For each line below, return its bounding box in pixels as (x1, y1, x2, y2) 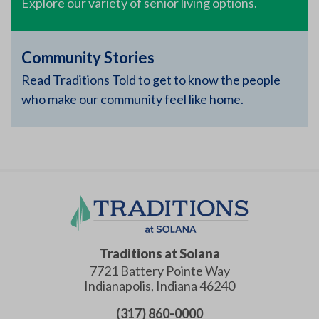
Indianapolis (84, 277, 151, 293)
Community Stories (21, 48, 155, 68)
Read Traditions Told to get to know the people (21, 72, 281, 88)
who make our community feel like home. (21, 91, 244, 108)
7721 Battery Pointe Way (89, 262, 230, 278)
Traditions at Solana (99, 245, 220, 261)
